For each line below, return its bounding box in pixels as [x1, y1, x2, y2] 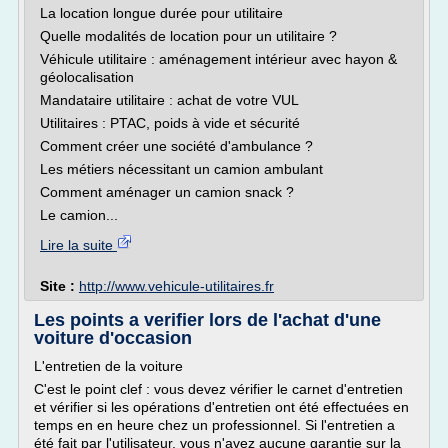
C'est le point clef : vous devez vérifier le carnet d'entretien [34, 381, 403, 397]
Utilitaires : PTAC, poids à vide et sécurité [40, 115, 300, 131]
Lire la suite [40, 237, 117, 253]
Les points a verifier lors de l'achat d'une [34, 310, 381, 330]
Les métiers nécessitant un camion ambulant [40, 161, 323, 177]
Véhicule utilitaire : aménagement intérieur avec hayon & [40, 51, 397, 67]
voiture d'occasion [34, 328, 192, 348]
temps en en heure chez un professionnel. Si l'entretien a [34, 417, 395, 433]
